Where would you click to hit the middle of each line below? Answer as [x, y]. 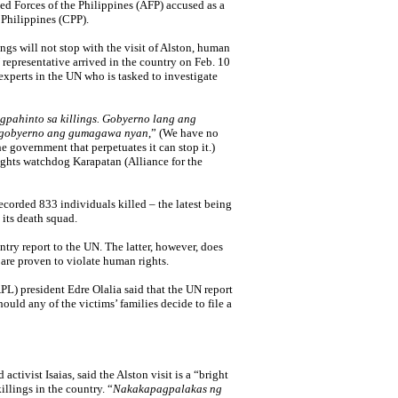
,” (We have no [183, 133]
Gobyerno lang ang [149, 119]
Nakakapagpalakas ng [167, 389]
